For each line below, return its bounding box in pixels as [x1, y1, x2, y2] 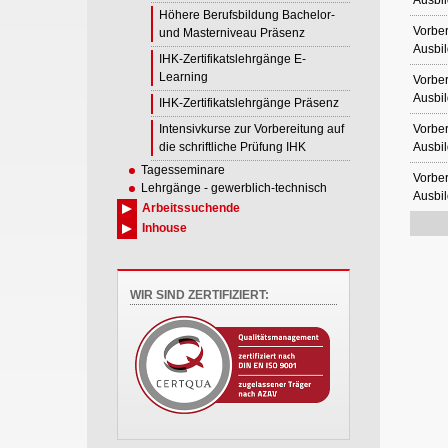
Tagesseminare [141, 163, 225, 177]
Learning [159, 70, 208, 84]
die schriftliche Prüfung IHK [159, 140, 306, 154]
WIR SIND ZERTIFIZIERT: [129, 288, 269, 302]
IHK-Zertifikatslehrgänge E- [159, 52, 306, 66]
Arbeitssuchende [142, 201, 240, 215]
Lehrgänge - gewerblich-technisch [141, 181, 327, 195]
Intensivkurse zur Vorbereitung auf [159, 122, 344, 136]
